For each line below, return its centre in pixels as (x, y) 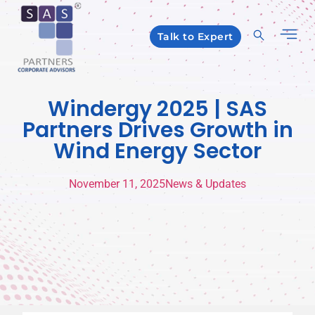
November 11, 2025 (117, 184)
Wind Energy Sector (157, 151)
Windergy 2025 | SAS (157, 109)
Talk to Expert (195, 36)
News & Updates (206, 184)
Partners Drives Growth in (157, 130)
